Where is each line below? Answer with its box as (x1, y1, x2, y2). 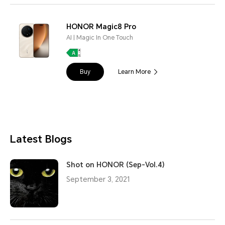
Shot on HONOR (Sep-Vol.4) (66, 161, 165, 169)
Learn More (118, 68, 151, 76)
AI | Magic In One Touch (66, 34, 133, 42)
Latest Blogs (10, 133, 72, 146)
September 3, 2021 (66, 175, 130, 184)
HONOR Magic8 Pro (66, 23, 136, 31)
